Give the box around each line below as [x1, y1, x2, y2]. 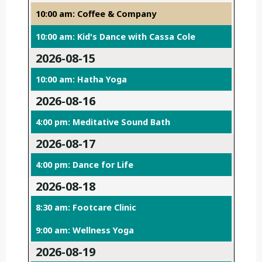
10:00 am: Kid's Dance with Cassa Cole [35, 31, 195, 43]
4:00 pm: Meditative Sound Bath [35, 116, 170, 128]
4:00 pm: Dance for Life [35, 159, 133, 171]
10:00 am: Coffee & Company [35, 8, 156, 20]
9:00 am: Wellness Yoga [35, 225, 134, 236]
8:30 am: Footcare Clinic [35, 202, 136, 213]
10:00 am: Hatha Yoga [35, 74, 127, 85]
